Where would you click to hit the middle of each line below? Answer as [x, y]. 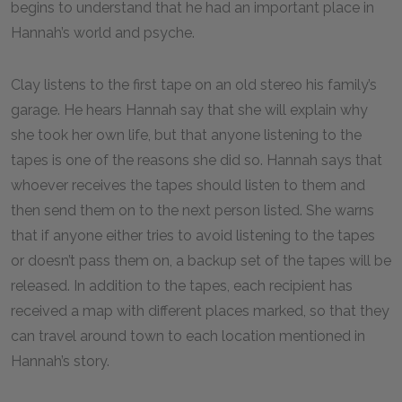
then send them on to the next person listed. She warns [192, 210]
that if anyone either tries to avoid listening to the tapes [193, 236]
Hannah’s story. [60, 361]
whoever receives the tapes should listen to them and [188, 185]
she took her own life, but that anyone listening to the [186, 135]
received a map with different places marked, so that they [200, 311]
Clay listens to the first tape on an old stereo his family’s [194, 85]
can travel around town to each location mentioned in [188, 336]
